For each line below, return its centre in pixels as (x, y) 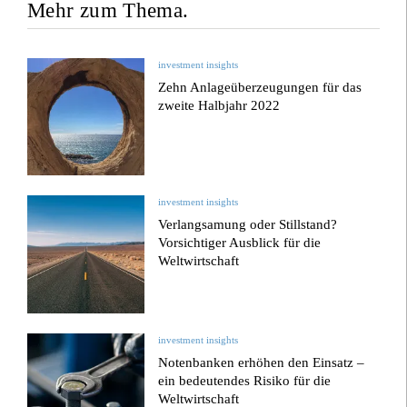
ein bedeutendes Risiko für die (245, 380)
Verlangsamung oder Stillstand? (248, 225)
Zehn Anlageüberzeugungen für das (260, 87)
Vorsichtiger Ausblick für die (240, 243)
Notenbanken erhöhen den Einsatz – (262, 362)
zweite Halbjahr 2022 (219, 105)
